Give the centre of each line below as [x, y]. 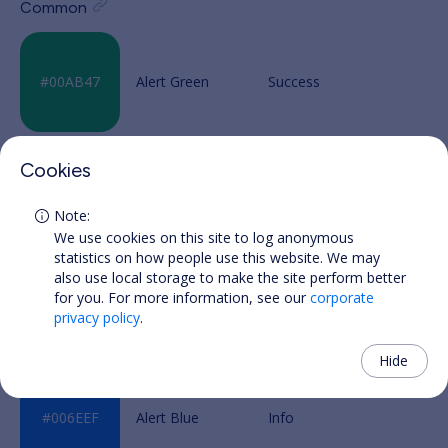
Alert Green [172, 81]
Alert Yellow [174, 193]
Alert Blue [167, 417]
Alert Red [165, 305]
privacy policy [97, 317]
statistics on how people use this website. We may [217, 257]
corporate [342, 297]
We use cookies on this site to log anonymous [204, 237]
